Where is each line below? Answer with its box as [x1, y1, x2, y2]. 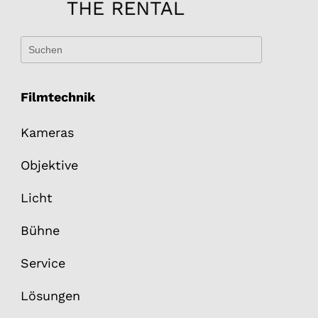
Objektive [20, 158, 78, 173]
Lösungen [20, 288, 80, 304]
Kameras [20, 125, 74, 141]
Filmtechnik [20, 89, 95, 105]
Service [20, 256, 65, 271]
